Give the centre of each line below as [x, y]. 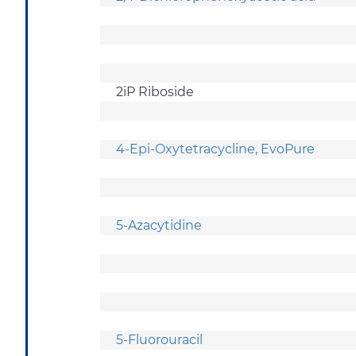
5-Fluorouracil [159, 339]
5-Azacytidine [159, 225]
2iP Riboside [155, 91]
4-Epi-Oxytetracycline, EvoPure [215, 149]
